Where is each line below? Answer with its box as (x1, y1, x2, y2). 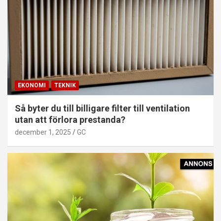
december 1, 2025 (15, 128, 71, 136)
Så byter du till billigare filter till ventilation (15, 103, 190, 113)
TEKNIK (54, 81, 76, 89)
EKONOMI (18, 81, 46, 89)
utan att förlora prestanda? (15, 114, 125, 125)
